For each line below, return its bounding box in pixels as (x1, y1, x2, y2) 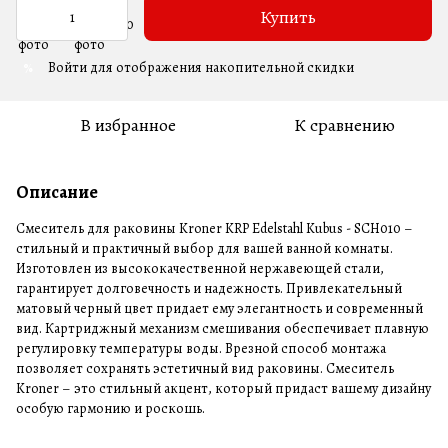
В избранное (80, 113, 176, 137)
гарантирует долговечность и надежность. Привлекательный (16, 279, 402, 298)
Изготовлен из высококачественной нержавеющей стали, (16, 259, 384, 278)
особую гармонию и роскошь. (16, 399, 205, 418)
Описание (16, 180, 98, 204)
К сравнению (293, 113, 395, 137)
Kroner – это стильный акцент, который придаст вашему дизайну (16, 379, 431, 398)
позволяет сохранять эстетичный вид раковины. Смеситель (16, 359, 394, 378)
